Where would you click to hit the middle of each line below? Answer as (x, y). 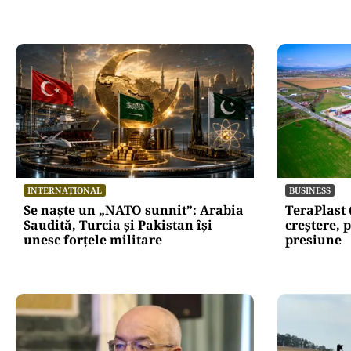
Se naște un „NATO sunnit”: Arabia (134, 210)
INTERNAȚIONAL (65, 190)
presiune (313, 239)
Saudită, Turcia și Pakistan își (118, 224)
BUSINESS (309, 190)
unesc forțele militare (93, 239)
